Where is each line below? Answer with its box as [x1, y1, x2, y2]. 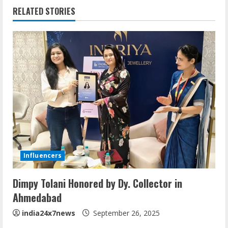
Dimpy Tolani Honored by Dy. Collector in [13, 176, 182, 191]
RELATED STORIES [13, 5, 75, 18]
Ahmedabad [13, 190, 62, 206]
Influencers [23, 151, 62, 160]
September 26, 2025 [91, 208, 160, 218]
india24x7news [22, 208, 75, 218]
